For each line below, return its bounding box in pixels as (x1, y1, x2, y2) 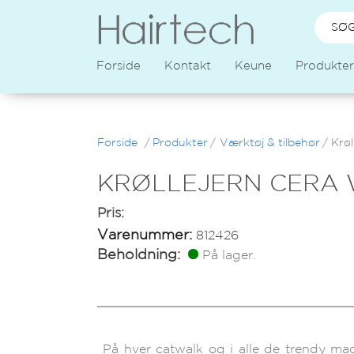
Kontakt (164, 61, 211, 71)
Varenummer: (97, 229, 193, 242)
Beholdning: (97, 249, 181, 262)
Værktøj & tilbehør (219, 138, 320, 148)
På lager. (202, 250, 257, 262)
